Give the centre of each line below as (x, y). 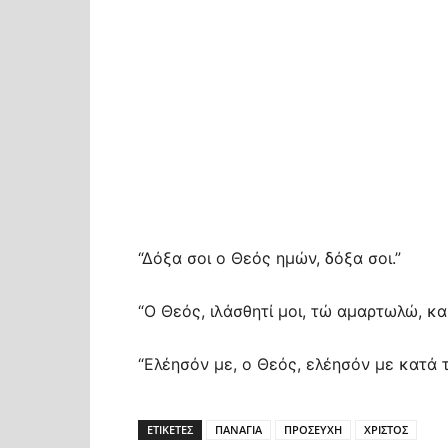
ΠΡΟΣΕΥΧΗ (313, 429)
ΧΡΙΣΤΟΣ (386, 429)
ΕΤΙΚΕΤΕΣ (170, 429)
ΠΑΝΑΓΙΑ (238, 429)
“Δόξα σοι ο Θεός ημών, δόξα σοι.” (269, 258)
